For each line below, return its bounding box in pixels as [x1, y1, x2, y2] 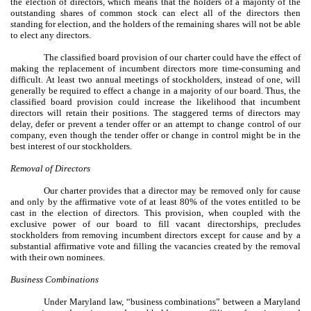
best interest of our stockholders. [10, 140, 132, 151]
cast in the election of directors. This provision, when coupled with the [10, 207, 301, 218]
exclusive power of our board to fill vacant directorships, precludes [10, 218, 301, 229]
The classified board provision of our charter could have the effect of [44, 51, 301, 62]
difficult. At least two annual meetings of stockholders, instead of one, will [10, 74, 301, 85]
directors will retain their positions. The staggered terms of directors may [10, 107, 301, 118]
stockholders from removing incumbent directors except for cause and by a [10, 229, 301, 240]
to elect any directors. [10, 29, 91, 40]
